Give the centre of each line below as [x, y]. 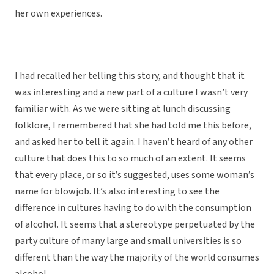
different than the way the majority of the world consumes [137, 258]
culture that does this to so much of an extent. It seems [130, 159]
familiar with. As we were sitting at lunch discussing [123, 109]
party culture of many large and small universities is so [128, 241]
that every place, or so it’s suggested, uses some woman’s [135, 175]
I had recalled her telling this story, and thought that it [130, 76]
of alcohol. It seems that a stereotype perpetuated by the [135, 225]
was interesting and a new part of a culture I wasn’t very [131, 93]
